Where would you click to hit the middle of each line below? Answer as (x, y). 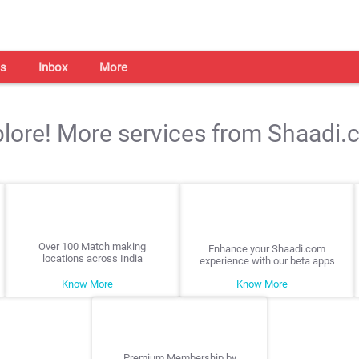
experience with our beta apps (267, 261)
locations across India (92, 258)
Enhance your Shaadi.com (267, 249)
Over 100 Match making (92, 246)
